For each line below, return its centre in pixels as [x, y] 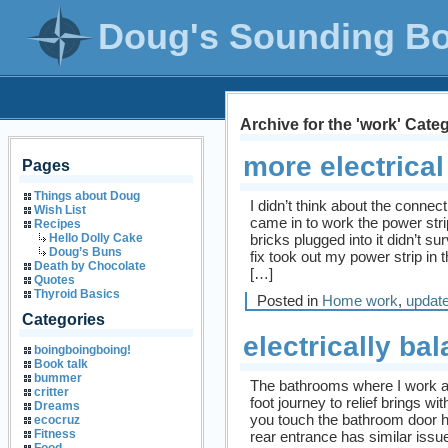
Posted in [289, 300]
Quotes [54, 280]
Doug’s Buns [85, 252]
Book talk [61, 364]
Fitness [55, 434]
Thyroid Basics [77, 294]
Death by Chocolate [90, 266]
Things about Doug [87, 196]
